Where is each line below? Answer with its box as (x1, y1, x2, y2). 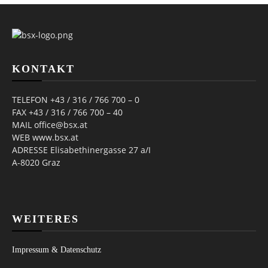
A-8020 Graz (12, 157, 60, 169)
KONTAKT (12, 63, 75, 75)
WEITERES (12, 213, 79, 226)
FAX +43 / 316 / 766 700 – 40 (12, 106, 123, 118)
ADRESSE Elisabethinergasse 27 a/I (12, 144, 151, 156)
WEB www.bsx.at (12, 132, 78, 144)
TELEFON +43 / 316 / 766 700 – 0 (12, 94, 139, 106)
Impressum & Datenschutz (12, 245, 101, 255)
